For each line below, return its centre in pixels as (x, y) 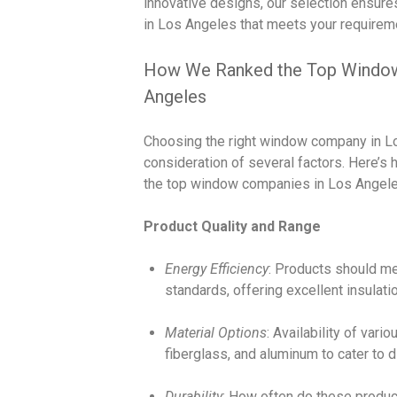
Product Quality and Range (232, 226)
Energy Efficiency (216, 269)
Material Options (215, 332)
